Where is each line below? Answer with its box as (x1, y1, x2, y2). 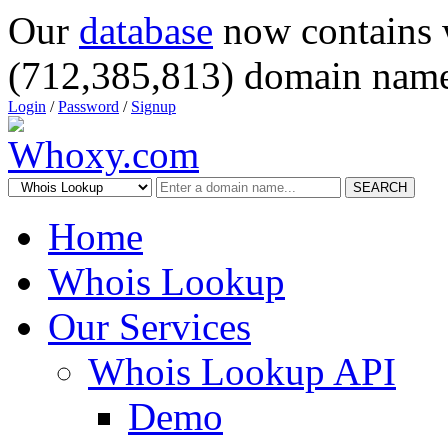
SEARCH (353, 180, 407, 195)
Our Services (48, 305, 251, 348)
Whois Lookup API (88, 350, 396, 393)
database (79, 9, 213, 52)
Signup (131, 98, 176, 115)
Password (58, 98, 119, 115)
